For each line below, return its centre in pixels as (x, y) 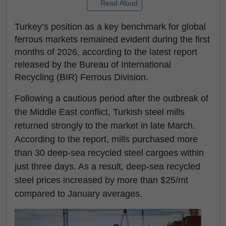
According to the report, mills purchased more (106, 139)
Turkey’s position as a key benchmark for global (110, 27)
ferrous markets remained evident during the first (112, 39)
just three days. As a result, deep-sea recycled (107, 166)
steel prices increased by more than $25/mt (101, 180)
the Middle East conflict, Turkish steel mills (100, 112)
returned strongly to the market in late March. (105, 126)
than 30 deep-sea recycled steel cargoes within (109, 153)
